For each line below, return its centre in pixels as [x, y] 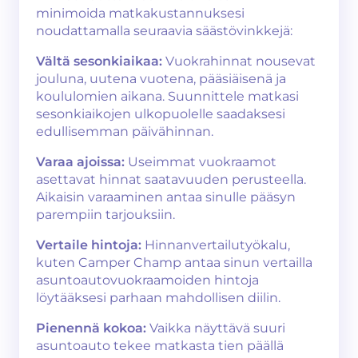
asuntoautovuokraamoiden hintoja [147, 280]
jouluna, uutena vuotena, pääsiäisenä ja [161, 79]
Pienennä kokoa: [91, 328]
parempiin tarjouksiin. [105, 215]
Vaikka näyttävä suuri [216, 328]
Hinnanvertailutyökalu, [216, 245]
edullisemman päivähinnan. [125, 131]
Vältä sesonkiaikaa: [99, 61]
